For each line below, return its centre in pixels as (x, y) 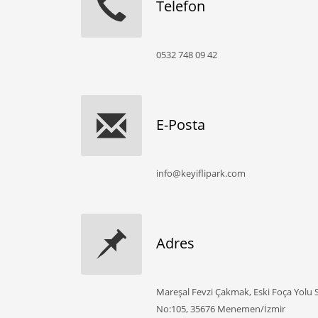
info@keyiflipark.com (201, 173)
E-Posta (181, 125)
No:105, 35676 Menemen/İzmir (221, 309)
